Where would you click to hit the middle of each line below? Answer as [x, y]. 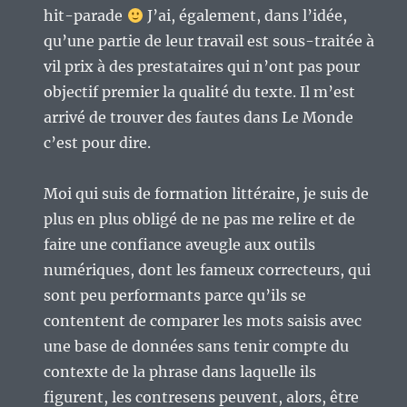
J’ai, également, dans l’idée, [245, 16]
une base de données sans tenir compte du [197, 347]
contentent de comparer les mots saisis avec [203, 321]
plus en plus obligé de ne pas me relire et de [200, 219]
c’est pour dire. [98, 143]
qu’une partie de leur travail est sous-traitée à [209, 41]
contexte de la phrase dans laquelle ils [180, 372]
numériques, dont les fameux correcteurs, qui [208, 270]
